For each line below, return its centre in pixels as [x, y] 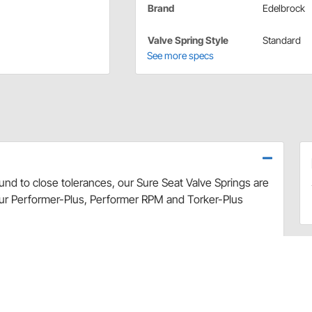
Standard [281, 40]
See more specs [180, 56]
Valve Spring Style [188, 40]
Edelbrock [283, 8]
